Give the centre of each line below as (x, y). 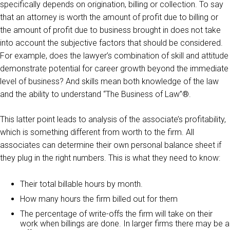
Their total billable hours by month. (81, 184)
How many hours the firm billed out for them (99, 199)
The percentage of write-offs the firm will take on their (116, 214)
